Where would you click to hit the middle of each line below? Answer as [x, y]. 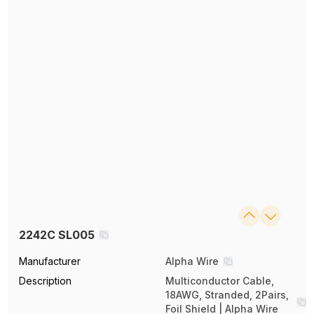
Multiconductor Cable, [220, 281]
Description [46, 281]
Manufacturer [50, 261]
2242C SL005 [57, 235]
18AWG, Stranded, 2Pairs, [227, 295]
